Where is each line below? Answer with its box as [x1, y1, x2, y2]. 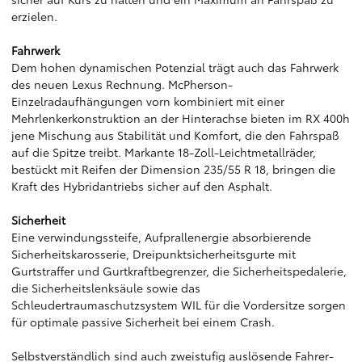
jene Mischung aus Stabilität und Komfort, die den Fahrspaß [11, 127, 339, 143]
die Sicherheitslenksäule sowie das [11, 280, 200, 296]
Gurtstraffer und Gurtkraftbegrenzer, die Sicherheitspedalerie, [11, 263, 347, 279]
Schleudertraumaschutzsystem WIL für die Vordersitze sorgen [11, 297, 346, 313]
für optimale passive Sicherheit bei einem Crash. [11, 314, 275, 330]
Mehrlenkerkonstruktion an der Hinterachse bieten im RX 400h [11, 110, 350, 126]
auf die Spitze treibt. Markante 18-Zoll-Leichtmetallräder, [11, 144, 316, 160]
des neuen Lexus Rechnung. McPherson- [11, 76, 233, 92]
